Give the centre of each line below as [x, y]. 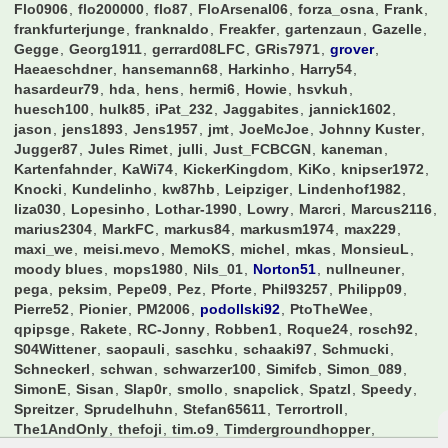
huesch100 [52, 116]
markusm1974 [287, 236]
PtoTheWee [329, 316]
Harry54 [326, 76]
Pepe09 [142, 296]
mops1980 [148, 276]
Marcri [320, 216]
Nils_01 [218, 276]
